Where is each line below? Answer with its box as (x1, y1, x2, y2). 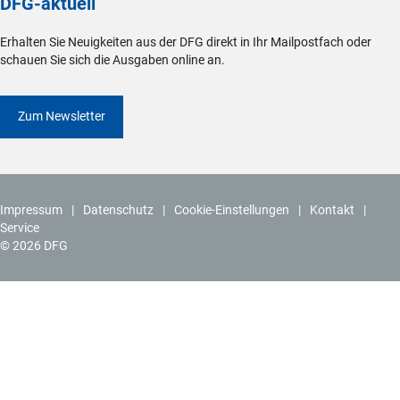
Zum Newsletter (18, 109, 105, 123)
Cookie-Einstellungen (174, 203, 289, 217)
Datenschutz (83, 203, 154, 217)
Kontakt (310, 203, 354, 217)
